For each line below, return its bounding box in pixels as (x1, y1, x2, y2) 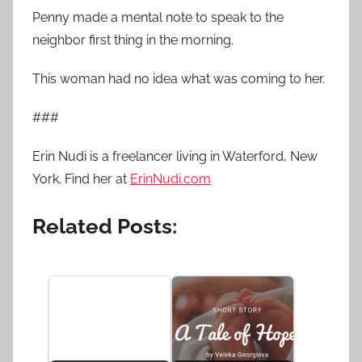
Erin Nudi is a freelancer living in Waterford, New (32, 148, 318, 164)
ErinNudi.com (130, 170, 211, 187)
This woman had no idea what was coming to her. (32, 70, 325, 86)
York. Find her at (32, 170, 130, 187)
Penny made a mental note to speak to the (32, 9, 284, 25)
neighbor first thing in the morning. (32, 32, 234, 48)
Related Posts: (32, 213, 177, 238)
